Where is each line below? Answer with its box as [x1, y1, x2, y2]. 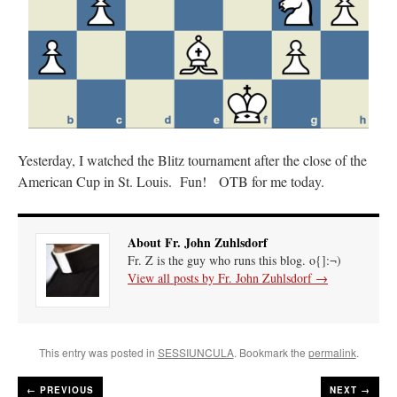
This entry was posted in [38, 344, 158, 360]
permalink [307, 344, 356, 360]
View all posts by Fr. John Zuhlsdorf [128, 269, 315, 286]
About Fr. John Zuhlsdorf [128, 232, 268, 252]
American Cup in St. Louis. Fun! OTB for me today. [18, 171, 324, 191]
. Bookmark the [233, 344, 308, 360]
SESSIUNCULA [157, 344, 234, 360]
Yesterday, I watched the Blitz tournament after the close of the [18, 150, 367, 169]
